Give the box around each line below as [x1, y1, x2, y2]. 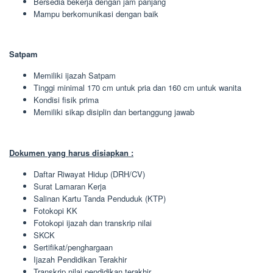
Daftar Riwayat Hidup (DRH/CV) [34, 168, 145, 180]
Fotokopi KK [34, 204, 77, 216]
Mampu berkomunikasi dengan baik [34, 7, 158, 19]
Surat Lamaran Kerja [34, 180, 106, 192]
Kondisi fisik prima [34, 94, 99, 105]
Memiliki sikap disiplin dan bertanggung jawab [34, 106, 194, 118]
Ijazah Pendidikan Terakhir [34, 253, 127, 265]
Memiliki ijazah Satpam [34, 69, 116, 81]
